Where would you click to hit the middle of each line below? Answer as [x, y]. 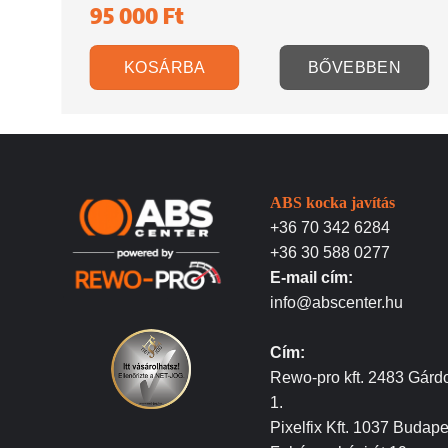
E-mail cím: [312, 277]
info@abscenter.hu [337, 302]
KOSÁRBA [164, 68]
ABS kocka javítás [333, 202]
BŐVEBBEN [354, 68]
